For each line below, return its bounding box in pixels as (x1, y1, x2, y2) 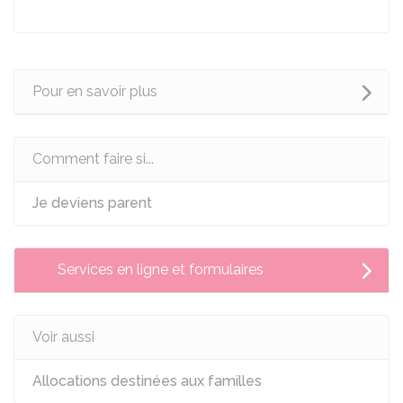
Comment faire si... (32, 150, 154, 167)
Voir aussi (32, 328, 94, 345)
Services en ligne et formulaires (58, 261, 264, 278)
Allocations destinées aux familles (32, 372, 262, 390)
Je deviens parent (32, 194, 152, 211)
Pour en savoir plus (32, 83, 157, 100)
